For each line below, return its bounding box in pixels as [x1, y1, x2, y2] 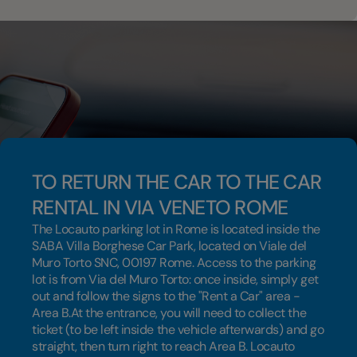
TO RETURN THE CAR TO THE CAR [32, 169, 321, 195]
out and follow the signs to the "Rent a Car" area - [32, 288, 300, 304]
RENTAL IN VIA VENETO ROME [32, 194, 288, 221]
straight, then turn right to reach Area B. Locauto [32, 338, 295, 355]
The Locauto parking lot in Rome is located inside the [32, 221, 320, 237]
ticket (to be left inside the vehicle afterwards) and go [32, 321, 324, 338]
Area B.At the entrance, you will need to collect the [32, 304, 307, 321]
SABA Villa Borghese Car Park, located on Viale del [32, 237, 307, 254]
